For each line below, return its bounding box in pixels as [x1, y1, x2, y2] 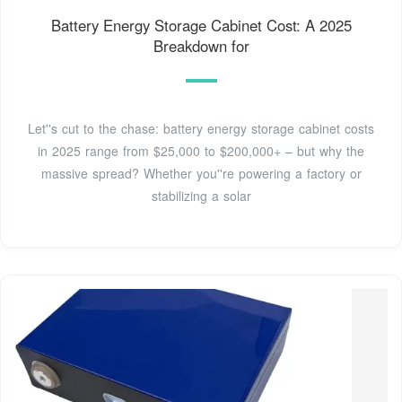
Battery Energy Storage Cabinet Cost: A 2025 [50, 13, 352, 36]
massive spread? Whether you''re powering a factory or [40, 163, 362, 182]
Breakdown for [153, 34, 249, 57]
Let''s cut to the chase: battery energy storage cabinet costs [28, 118, 374, 137]
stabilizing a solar [151, 186, 251, 205]
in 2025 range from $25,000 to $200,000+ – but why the [38, 141, 364, 160]
